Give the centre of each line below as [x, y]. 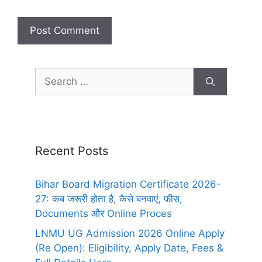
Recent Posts [72, 151]
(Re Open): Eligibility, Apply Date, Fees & [129, 248]
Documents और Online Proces [104, 214]
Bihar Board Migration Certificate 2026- [128, 185]
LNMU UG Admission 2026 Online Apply [130, 233]
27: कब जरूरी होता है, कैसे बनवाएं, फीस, [109, 199]
